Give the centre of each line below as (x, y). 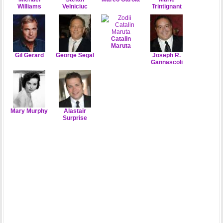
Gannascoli (167, 62)
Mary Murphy (29, 111)
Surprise (75, 118)
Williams (29, 6)
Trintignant (167, 6)
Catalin (121, 39)
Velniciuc (75, 6)
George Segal (75, 55)
